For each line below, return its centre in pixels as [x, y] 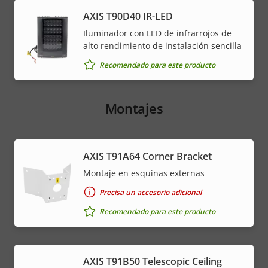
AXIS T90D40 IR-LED [128, 16]
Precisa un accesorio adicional [150, 192]
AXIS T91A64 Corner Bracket [147, 156]
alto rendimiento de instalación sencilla [162, 46]
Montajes [134, 109]
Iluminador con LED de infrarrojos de [157, 33]
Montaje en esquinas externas [144, 173]
